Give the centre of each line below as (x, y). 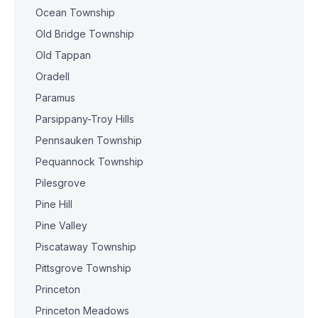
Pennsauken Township (89, 140)
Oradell (53, 76)
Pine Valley (61, 225)
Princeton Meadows (82, 311)
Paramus (55, 98)
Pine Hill (54, 204)
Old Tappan (63, 55)
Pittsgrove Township (83, 268)
